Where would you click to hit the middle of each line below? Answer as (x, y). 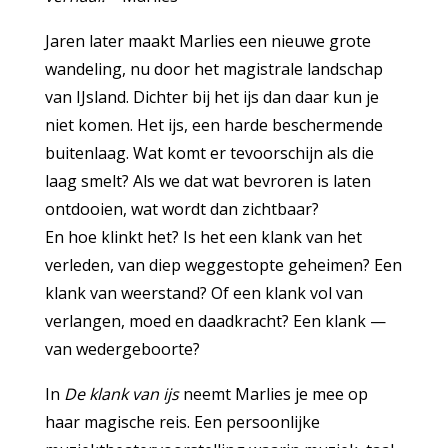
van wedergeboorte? (122, 349)
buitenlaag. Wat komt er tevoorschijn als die (209, 153)
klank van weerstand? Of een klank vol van (203, 293)
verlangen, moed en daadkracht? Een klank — (215, 321)
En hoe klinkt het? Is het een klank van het (203, 237)
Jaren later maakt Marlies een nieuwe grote (207, 41)
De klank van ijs (121, 394)
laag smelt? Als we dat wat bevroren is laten (207, 181)
